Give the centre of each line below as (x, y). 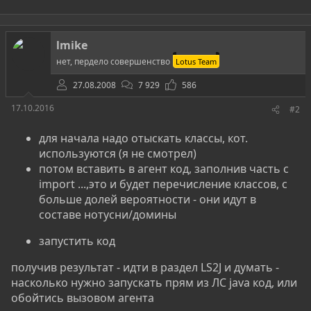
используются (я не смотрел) (118, 153)
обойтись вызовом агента (83, 298)
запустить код (77, 241)
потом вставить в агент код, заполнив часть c (164, 169)
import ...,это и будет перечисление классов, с (163, 184)
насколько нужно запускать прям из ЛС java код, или (154, 283)
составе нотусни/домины (108, 215)
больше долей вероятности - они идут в (148, 199)
